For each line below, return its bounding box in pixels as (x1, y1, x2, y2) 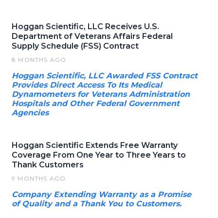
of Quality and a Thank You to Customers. (12, 199, 182, 208)
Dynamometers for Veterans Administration (12, 89, 190, 99)
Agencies (12, 108, 49, 117)
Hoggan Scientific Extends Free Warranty (12, 140, 178, 150)
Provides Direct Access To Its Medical (12, 80, 162, 90)
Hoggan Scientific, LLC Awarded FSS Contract (12, 71, 198, 80)
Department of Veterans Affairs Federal (12, 31, 173, 41)
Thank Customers (12, 160, 84, 169)
